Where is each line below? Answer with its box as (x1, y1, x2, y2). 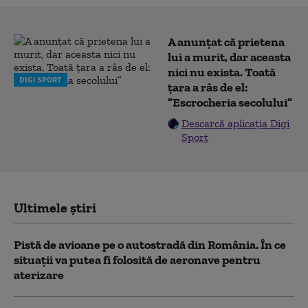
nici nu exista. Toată (168, 64, 276, 80)
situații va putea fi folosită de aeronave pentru (14, 252, 261, 267)
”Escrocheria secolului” (168, 94, 292, 110)
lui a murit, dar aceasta (168, 49, 291, 65)
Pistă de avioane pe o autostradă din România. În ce (14, 236, 286, 252)
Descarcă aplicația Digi (181, 116, 289, 130)
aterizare (14, 267, 64, 283)
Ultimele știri (14, 199, 96, 216)
